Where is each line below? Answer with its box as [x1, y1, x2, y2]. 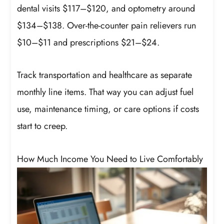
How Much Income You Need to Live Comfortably [17, 152, 203, 165]
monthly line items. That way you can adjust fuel [17, 85, 194, 99]
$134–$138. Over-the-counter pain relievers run [17, 18, 196, 32]
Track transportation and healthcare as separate [17, 68, 192, 82]
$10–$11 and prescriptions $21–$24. [17, 35, 160, 49]
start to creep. [17, 119, 68, 133]
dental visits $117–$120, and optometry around [17, 1, 195, 15]
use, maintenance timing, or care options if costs [17, 102, 199, 116]
